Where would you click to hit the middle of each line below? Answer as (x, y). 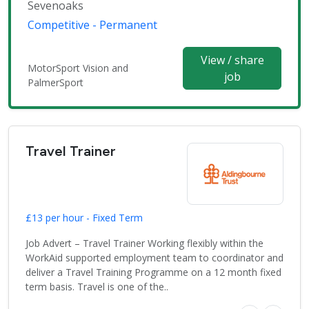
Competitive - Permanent (92, 25)
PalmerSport (56, 83)
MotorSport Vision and (78, 68)
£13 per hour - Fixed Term (84, 218)
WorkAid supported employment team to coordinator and (154, 258)
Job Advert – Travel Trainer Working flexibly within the (144, 243)
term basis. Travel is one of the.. (97, 287)
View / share (232, 60)
